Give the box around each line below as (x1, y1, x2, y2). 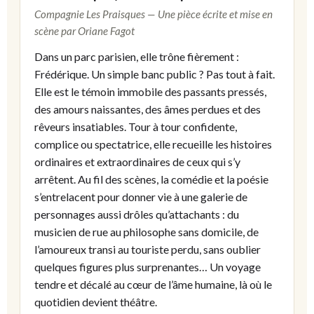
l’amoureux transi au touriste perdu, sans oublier (34, 243, 261, 257)
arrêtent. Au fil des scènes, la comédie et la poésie (34, 172, 268, 186)
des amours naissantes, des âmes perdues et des (34, 102, 261, 116)
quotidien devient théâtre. (34, 295, 157, 309)
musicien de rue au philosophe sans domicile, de (34, 225, 259, 239)
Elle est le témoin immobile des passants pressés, (34, 85, 266, 99)
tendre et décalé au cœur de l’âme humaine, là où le (34, 278, 272, 292)
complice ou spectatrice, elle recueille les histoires (34, 137, 272, 151)
